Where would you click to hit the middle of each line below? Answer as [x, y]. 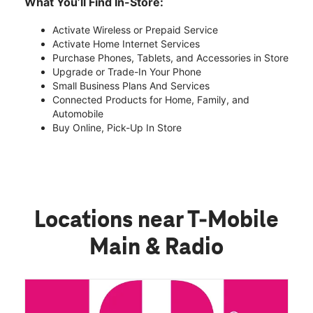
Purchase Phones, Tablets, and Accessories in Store [170, 58]
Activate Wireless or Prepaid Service [135, 30]
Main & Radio [156, 248]
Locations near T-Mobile [156, 221]
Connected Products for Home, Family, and [151, 100]
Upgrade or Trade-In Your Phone [127, 72]
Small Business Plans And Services [131, 86]
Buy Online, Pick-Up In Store [117, 128]
